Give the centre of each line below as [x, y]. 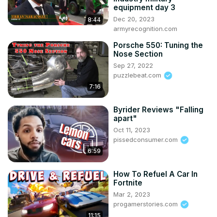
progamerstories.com [147, 204]
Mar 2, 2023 [132, 194]
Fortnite [128, 183]
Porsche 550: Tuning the [158, 45]
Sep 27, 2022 [133, 65]
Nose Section [138, 54]
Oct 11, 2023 [132, 130]
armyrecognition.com [145, 28]
